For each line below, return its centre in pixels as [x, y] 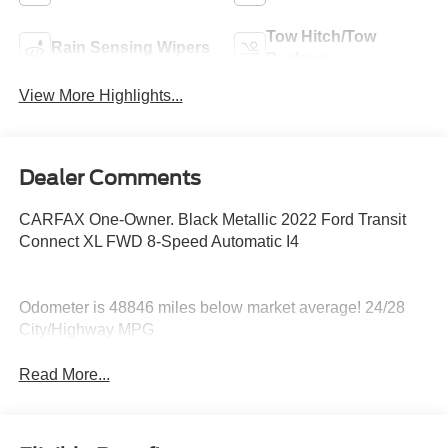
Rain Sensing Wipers [130, 47]
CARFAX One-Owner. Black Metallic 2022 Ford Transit [212, 219]
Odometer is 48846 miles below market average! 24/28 [211, 307]
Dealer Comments [109, 177]
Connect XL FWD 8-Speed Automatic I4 [158, 241]
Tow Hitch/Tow [321, 36]
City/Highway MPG [86, 329]
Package [299, 58]
